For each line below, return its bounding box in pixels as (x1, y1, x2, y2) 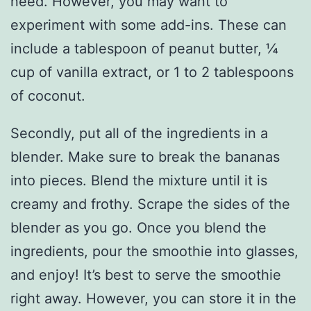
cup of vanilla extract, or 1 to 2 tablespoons (10, 64, 294, 81)
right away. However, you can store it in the (10, 290, 296, 308)
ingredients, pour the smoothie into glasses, (10, 243, 299, 260)
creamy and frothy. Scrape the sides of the (10, 196, 290, 213)
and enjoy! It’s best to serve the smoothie (10, 267, 281, 284)
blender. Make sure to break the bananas (10, 149, 280, 166)
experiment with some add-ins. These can (10, 17, 287, 34)
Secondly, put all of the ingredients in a (10, 125, 268, 142)
